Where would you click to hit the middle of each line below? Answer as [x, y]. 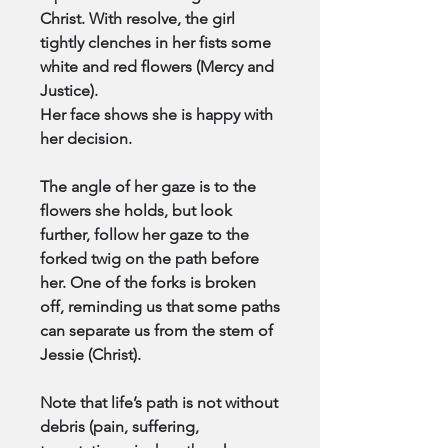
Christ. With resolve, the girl [137, 18]
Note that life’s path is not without [159, 402]
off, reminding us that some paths [160, 306]
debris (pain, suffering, [119, 426]
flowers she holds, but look [136, 210]
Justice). [69, 90]
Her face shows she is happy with [156, 114]
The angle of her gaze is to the [148, 186]
